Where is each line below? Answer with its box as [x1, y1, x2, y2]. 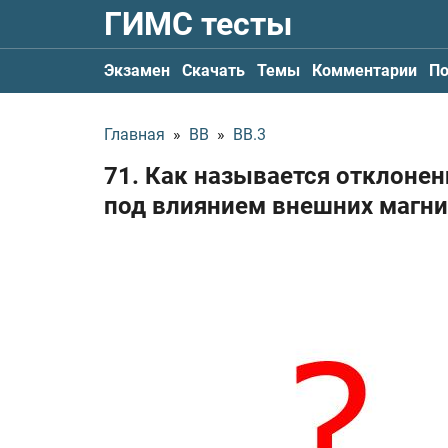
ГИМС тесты [104, 5, 292, 43]
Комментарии [312, 61, 417, 80]
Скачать [182, 61, 245, 80]
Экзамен [104, 61, 170, 80]
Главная [104, 125, 165, 144]
